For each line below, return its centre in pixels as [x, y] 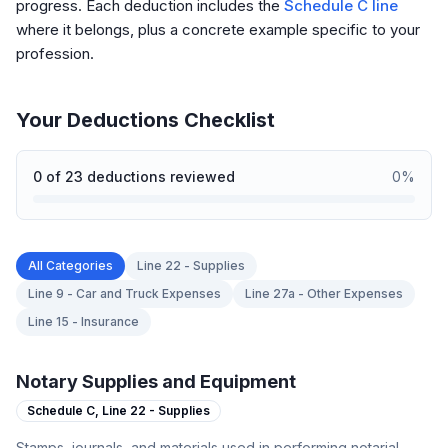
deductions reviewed [159, 176]
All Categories [70, 265]
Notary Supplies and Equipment [156, 381]
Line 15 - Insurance [83, 321]
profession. [55, 53]
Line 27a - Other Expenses [324, 293]
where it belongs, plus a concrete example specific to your [218, 29]
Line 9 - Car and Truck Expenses [124, 293]
